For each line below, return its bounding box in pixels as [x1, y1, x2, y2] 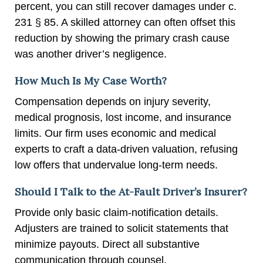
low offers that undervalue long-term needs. [15, 159, 218, 171]
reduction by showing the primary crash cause [15, 32, 230, 44]
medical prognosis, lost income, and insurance [15, 111, 231, 123]
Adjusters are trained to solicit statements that [15, 222, 228, 234]
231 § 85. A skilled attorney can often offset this [15, 16, 235, 28]
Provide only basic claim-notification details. [15, 206, 218, 218]
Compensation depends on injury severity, [15, 95, 211, 107]
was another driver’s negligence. [15, 48, 167, 60]
